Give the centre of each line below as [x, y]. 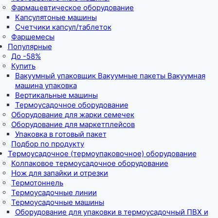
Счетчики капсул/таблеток [63, 27]
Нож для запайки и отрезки [60, 173]
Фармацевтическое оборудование [73, 7]
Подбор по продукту [48, 144]
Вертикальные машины [56, 95]
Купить [23, 66]
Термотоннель [37, 182]
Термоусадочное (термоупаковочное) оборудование [102, 153]
